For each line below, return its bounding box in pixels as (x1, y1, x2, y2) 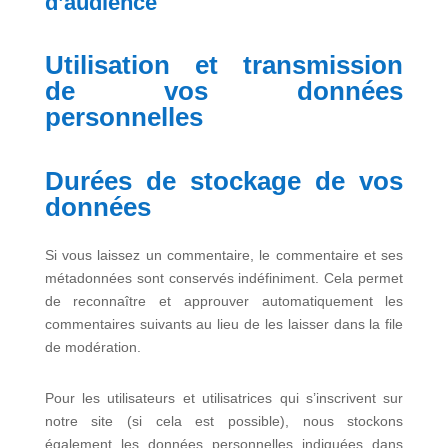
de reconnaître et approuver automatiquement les (44, 293, 404, 309)
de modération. (44, 339, 141, 355)
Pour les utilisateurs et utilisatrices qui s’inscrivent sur (44, 390, 404, 406)
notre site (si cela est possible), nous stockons (44, 413, 404, 429)
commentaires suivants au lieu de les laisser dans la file (44, 316, 404, 332)
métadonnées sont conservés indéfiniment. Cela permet (44, 270, 404, 286)
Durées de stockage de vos (44, 166, 404, 196)
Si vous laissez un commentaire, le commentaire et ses (44, 247, 404, 263)
